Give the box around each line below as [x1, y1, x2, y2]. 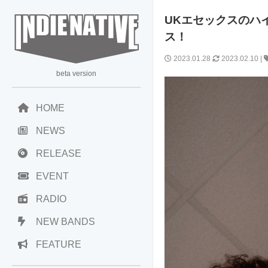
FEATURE [36, 239, 81, 249]
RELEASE [36, 148, 81, 159]
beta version [56, 69, 97, 78]
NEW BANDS [36, 217, 95, 227]
